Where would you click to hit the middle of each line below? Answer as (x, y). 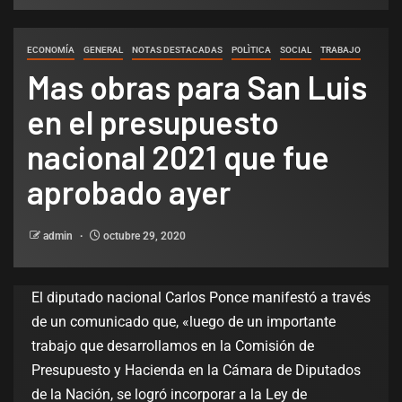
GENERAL (103, 50)
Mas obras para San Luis (197, 87)
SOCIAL (296, 50)
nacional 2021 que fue (178, 157)
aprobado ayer (129, 192)
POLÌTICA (251, 50)
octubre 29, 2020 (143, 236)
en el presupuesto (153, 122)
